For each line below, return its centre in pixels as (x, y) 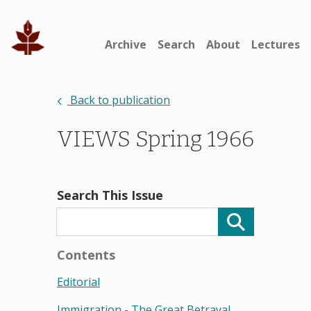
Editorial (78, 282)
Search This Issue (110, 195)
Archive (126, 44)
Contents (86, 255)
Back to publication (119, 100)
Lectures (276, 44)
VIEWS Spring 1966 (155, 139)
